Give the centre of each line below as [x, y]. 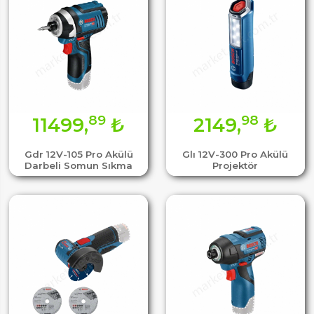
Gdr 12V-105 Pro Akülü [78, 155]
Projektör [235, 166]
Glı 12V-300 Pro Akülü [235, 155]
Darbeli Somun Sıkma [78, 166]
